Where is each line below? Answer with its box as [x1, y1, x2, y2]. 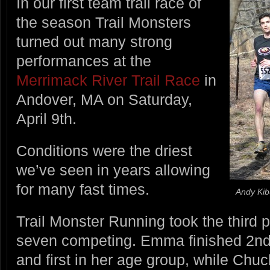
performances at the [16, 52, 151, 69]
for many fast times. [16, 180, 149, 198]
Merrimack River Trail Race [16, 72, 204, 89]
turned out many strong [16, 33, 172, 50]
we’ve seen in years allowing [16, 161, 210, 178]
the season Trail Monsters [16, 14, 191, 31]
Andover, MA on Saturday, [16, 91, 192, 108]
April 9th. [16, 110, 77, 127]
